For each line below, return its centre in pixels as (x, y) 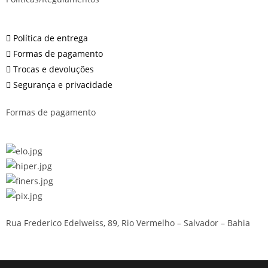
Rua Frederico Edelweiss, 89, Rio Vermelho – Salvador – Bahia (128, 223)
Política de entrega (51, 38)
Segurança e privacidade (63, 85)
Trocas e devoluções (54, 69)
